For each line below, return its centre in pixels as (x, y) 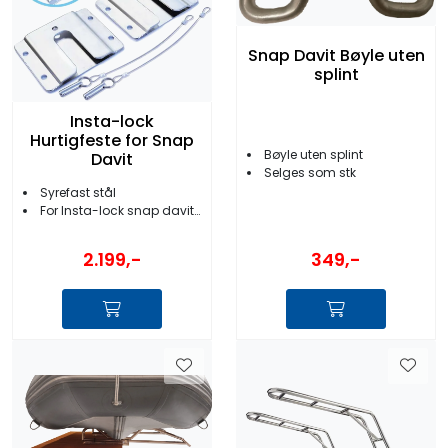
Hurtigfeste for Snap (112, 141)
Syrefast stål (78, 192)
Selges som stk (310, 173)
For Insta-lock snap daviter (117, 210)
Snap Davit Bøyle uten (336, 56)
